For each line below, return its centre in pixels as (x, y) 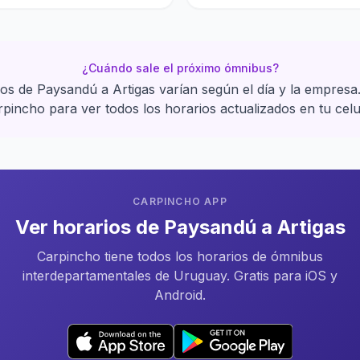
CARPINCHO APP (180, 201)
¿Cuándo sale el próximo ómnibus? (180, 68)
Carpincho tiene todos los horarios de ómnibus (180, 256)
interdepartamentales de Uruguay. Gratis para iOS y (180, 276)
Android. (180, 295)
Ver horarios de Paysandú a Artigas (180, 227)
